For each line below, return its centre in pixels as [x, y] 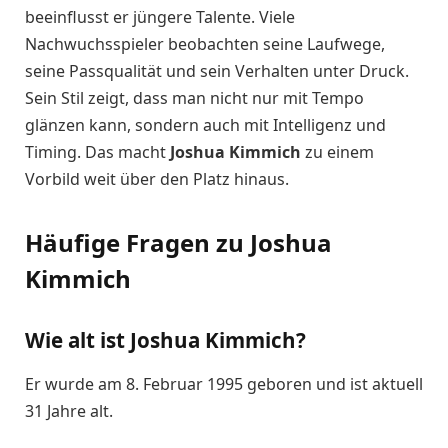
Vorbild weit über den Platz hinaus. [157, 179]
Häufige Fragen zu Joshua [178, 243]
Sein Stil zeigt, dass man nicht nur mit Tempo [194, 98]
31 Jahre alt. [69, 410]
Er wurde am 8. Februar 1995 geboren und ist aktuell [224, 383]
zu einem [337, 152]
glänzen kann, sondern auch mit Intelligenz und [205, 125]
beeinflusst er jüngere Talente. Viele [160, 17]
